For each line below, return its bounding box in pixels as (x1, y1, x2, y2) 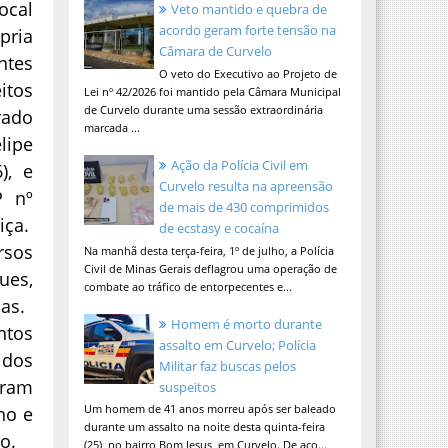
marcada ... (83, 119, 140, 135)
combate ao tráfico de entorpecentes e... (83, 278, 292, 294)
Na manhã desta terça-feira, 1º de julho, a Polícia (83, 242, 334, 258)
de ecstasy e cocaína (158, 219, 279, 238)
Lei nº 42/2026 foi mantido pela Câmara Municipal (83, 83, 341, 99)
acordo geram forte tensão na (158, 21, 336, 40)
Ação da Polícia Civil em (170, 156, 308, 175)
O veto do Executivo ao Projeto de (158, 65, 337, 81)
